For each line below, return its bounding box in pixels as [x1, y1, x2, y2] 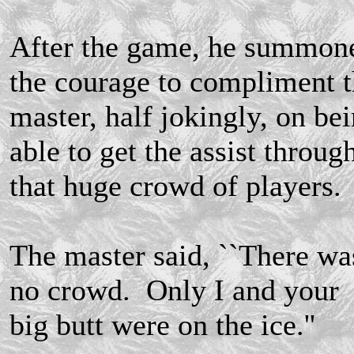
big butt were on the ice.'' [9, 307, 315, 341]
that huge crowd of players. [9, 168, 341, 202]
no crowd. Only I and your [9, 273, 339, 307]
